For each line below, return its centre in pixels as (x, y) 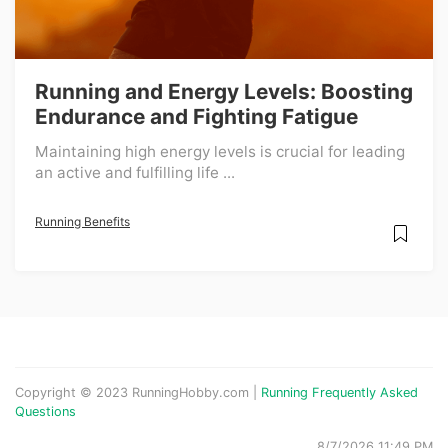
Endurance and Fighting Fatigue (196, 116)
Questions (45, 411)
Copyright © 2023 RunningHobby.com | (138, 392)
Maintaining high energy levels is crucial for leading (220, 151)
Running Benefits (82, 221)
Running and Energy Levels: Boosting (224, 91)
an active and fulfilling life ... (135, 172)
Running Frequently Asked (339, 392)
